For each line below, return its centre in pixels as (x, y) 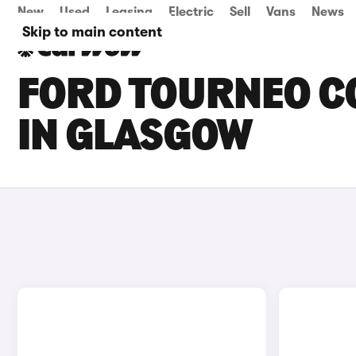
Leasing (129, 12)
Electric (191, 12)
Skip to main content (92, 32)
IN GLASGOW (135, 138)
